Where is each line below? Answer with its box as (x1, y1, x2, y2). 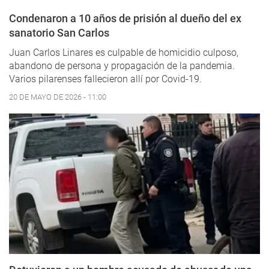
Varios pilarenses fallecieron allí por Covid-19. (9, 73, 202, 85)
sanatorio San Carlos (9, 26, 109, 40)
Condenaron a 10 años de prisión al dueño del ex (9, 12, 241, 25)
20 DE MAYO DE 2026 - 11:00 (9, 92, 106, 102)
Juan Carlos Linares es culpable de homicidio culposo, (9, 47, 238, 59)
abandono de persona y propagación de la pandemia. (9, 60, 235, 72)
